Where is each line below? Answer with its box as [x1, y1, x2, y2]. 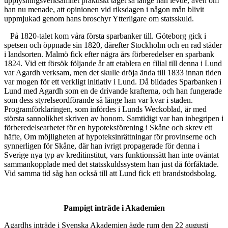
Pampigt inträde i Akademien [63, 204, 165, 213]
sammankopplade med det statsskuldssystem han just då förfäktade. [4, 160, 219, 169]
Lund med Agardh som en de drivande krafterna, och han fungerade [4, 87, 222, 96]
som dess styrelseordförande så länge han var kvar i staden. [4, 96, 193, 105]
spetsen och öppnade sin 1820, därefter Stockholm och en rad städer [4, 41, 222, 50]
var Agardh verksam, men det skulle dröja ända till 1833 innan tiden [4, 68, 221, 77]
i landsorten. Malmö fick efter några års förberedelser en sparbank [4, 50, 214, 59]
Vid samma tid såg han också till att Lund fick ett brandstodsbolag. [4, 169, 217, 178]
